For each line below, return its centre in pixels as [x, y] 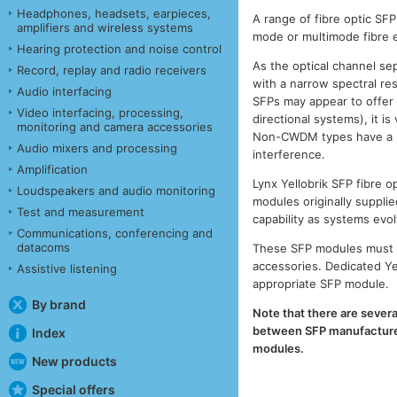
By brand [58, 304]
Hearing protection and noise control [119, 48]
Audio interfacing [64, 91]
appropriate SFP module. [321, 283]
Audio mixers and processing [97, 148]
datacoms [43, 247]
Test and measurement [81, 211]
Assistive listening [67, 268]
